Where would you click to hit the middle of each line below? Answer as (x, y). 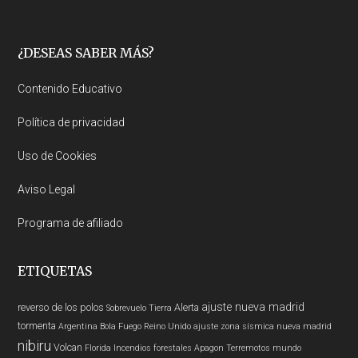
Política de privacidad (72, 122)
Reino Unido (168, 326)
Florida (98, 348)
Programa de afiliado (71, 223)
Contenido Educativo (70, 89)
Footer (54, 59)
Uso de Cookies (58, 156)
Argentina (78, 326)
